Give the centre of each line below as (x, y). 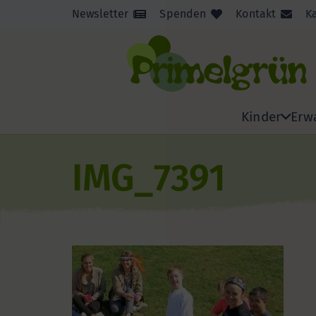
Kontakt (256, 14)
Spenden (183, 14)
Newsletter (101, 14)
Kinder (261, 116)
